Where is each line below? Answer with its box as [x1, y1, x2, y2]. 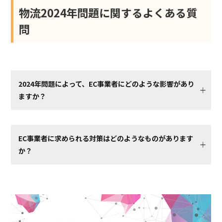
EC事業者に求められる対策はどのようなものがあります [18, 133, 194, 144]
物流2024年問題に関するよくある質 [19, 4, 198, 21]
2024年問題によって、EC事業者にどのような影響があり [18, 79, 195, 89]
